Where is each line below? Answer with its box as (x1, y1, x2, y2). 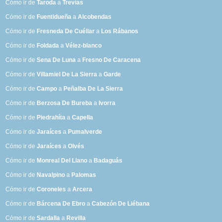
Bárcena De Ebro (37, 200, 86, 208)
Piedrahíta (37, 114, 66, 121)
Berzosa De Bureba (37, 100, 93, 107)
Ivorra (99, 100, 116, 107)
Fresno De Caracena (82, 56, 141, 64)
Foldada (37, 42, 59, 50)
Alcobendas (78, 13, 112, 21)
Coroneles (37, 186, 66, 193)
